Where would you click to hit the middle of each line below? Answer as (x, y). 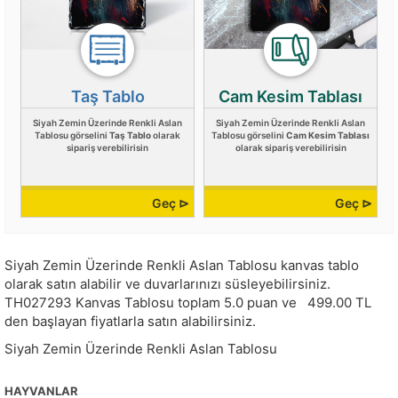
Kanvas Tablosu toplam (148, 303)
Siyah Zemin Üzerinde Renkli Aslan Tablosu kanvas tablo (182, 266)
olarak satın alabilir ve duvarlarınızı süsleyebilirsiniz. (167, 284)
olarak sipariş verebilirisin (291, 148)
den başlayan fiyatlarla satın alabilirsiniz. (130, 322)
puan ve (274, 303)
